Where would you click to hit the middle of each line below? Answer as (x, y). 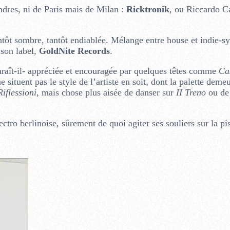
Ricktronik (148, 9)
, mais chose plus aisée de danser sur (106, 92)
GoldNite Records (74, 51)
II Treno (191, 92)
